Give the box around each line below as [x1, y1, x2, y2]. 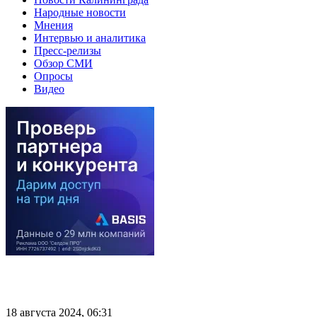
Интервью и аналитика [34, 31, 146, 44]
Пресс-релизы [34, 44, 101, 57]
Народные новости [34, 6, 126, 18]
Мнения [34, 18, 73, 31]
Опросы [34, 69, 73, 82]
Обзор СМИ [34, 57, 93, 69]
